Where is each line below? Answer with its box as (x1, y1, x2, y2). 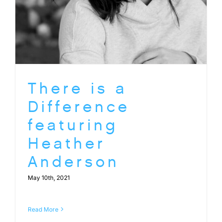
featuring (28, 115, 118, 135)
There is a (28, 78, 127, 98)
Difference (28, 97, 130, 116)
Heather (28, 133, 106, 153)
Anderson (28, 152, 119, 171)
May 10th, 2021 (28, 173, 70, 181)
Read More (28, 205, 58, 213)
